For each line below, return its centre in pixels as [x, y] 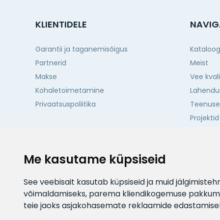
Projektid [205, 118]
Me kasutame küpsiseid [95, 159]
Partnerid [51, 63]
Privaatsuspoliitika [66, 104]
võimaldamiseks [55, 194]
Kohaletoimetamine [70, 91]
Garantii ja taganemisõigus [82, 49]
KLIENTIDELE [61, 25]
